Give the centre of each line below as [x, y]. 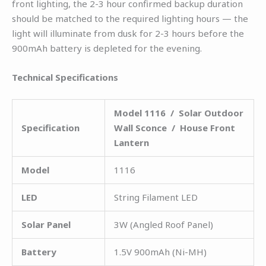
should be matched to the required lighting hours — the [130, 18]
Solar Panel [46, 224]
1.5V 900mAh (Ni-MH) [160, 251]
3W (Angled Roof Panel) [164, 224]
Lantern [132, 142]
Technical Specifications [65, 77]
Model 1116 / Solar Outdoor [179, 113]
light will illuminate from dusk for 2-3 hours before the [128, 33]
